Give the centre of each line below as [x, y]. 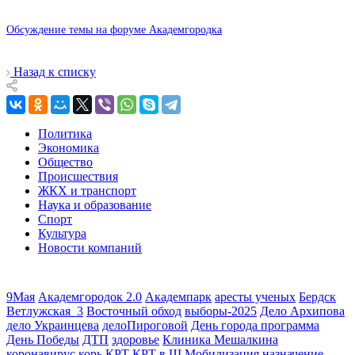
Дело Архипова [302, 311]
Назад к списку [55, 71]
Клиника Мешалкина [220, 339]
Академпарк [178, 296]
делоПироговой [145, 325]
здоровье [136, 339]
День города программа [255, 325]
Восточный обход [134, 311]
